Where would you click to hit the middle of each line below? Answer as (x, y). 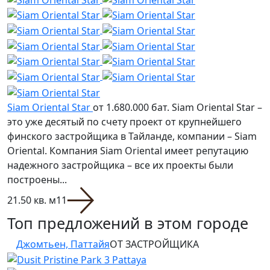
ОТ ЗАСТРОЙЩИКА (154, 244)
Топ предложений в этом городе (128, 223)
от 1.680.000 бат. (131, 107)
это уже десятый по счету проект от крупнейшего (124, 121)
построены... (37, 179)
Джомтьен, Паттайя (63, 244)
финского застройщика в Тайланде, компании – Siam (132, 136)
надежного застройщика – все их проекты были (120, 165)
